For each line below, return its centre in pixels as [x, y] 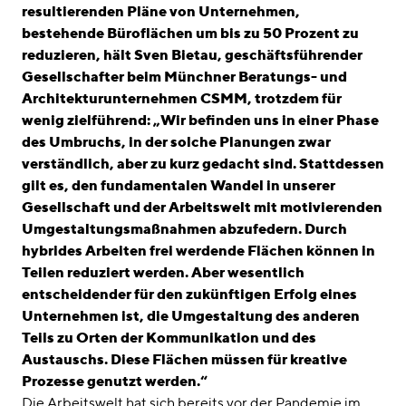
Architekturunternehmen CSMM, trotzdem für [182, 98]
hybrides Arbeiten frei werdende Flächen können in [198, 250]
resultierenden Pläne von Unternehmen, [161, 11]
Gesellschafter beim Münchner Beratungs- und [184, 76]
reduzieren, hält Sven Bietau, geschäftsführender [192, 54]
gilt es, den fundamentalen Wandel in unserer [179, 185]
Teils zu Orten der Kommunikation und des [169, 337]
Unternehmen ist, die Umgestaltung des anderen [191, 315]
